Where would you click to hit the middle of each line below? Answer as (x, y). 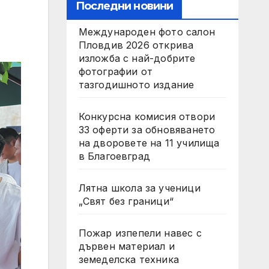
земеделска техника (129, 259)
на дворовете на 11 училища (149, 143)
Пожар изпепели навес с (140, 233)
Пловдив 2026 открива (136, 45)
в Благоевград (114, 156)
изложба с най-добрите (137, 58)
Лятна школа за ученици (139, 188)
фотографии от (116, 71)
